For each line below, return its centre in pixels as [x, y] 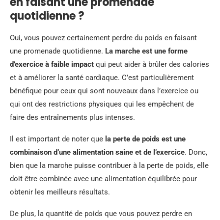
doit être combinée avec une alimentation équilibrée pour [103, 179]
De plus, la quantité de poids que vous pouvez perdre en [101, 213]
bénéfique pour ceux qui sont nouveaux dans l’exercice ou [104, 91]
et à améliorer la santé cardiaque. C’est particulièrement [102, 77]
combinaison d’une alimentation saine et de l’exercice [97, 152]
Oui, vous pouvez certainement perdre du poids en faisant [103, 38]
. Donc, [196, 152]
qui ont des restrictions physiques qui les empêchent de [102, 104]
